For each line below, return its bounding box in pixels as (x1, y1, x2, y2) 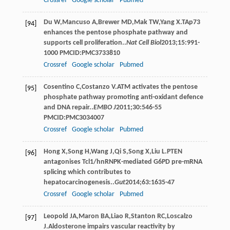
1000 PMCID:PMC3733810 (43, 49, 120, 57)
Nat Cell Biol (126, 39, 161, 47)
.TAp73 (180, 18, 200, 26)
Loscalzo (166, 212, 193, 220)
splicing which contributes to (43, 168, 131, 176)
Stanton (130, 212, 156, 220)
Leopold (43, 212, 68, 220)
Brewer (98, 18, 120, 26)
